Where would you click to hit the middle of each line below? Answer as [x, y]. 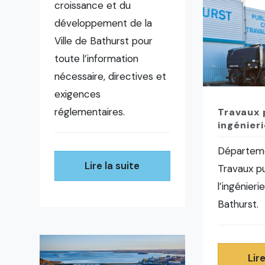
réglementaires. [90, 112]
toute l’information [97, 59]
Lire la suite [112, 166]
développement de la [104, 23]
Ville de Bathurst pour [104, 41]
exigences [78, 94]
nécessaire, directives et [111, 77]
